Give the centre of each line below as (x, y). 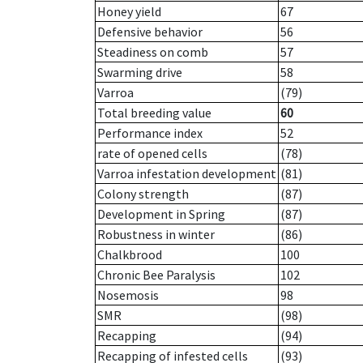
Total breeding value (154, 113)
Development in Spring (161, 214)
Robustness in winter (156, 235)
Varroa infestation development (187, 174)
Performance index (150, 133)
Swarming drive (140, 73)
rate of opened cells (152, 154)
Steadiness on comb (153, 52)
